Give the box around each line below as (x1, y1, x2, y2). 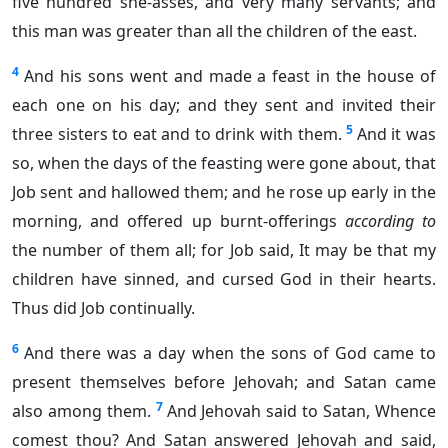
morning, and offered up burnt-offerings (12, 210, 345, 233)
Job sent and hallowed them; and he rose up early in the (12, 181, 436, 204)
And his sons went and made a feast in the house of (23, 65, 437, 88)
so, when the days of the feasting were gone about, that (12, 152, 436, 175)
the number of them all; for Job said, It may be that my (12, 239, 436, 262)
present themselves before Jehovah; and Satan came (12, 371, 436, 394)
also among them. (12, 400, 151, 423)
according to (344, 210, 437, 233)
